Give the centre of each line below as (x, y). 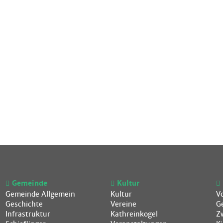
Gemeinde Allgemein (40, 194)
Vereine (124, 204)
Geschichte (24, 204)
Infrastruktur (28, 214)
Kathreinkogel (134, 214)
